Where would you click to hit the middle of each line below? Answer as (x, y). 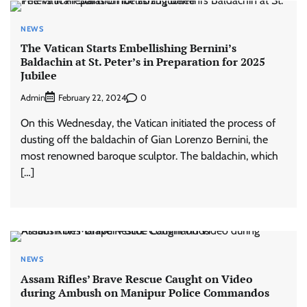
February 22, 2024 (92, 98)
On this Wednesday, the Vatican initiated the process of (148, 123)
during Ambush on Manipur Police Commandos (145, 292)
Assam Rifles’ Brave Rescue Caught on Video (137, 279)
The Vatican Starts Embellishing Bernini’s (128, 48)
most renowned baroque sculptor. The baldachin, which (149, 156)
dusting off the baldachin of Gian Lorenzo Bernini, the (144, 140)
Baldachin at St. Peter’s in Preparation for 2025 (143, 61)
